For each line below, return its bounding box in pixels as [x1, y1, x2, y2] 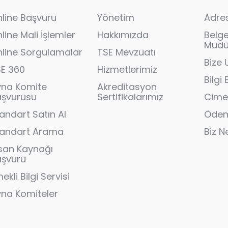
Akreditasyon [97, 80, 157, 93]
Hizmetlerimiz [97, 63, 157, 76]
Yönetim [97, 11, 134, 24]
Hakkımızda [97, 28, 149, 41]
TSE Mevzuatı [97, 46, 156, 59]
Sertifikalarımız [97, 91, 163, 103]
